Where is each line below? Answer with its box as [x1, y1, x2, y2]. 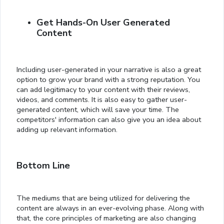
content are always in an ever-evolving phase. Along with [16, 203, 204, 213]
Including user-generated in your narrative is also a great [16, 64, 201, 75]
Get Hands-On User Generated [36, 16, 170, 29]
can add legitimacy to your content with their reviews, [16, 84, 190, 95]
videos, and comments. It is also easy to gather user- [16, 94, 187, 105]
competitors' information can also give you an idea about [16, 114, 201, 125]
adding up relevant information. [16, 124, 117, 135]
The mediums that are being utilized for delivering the [16, 193, 190, 203]
